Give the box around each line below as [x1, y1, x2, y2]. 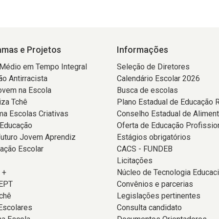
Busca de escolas [117, 86, 178, 95]
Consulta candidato [117, 203, 182, 212]
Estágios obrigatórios [117, 132, 191, 142]
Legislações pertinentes [117, 191, 200, 200]
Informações [117, 44, 168, 55]
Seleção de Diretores [117, 62, 190, 71]
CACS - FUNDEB [117, 144, 173, 153]
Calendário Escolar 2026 [117, 74, 200, 83]
